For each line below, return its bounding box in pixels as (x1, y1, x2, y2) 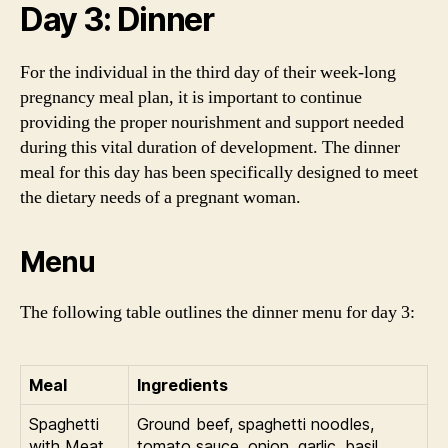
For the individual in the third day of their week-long (20, 61, 396, 84)
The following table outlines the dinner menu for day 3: (20, 301, 415, 324)
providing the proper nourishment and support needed (20, 111, 404, 134)
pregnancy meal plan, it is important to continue (20, 86, 362, 109)
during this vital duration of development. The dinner (20, 136, 400, 159)
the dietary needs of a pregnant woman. (20, 186, 301, 209)
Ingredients (137, 375, 228, 395)
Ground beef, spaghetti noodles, (137, 414, 374, 434)
